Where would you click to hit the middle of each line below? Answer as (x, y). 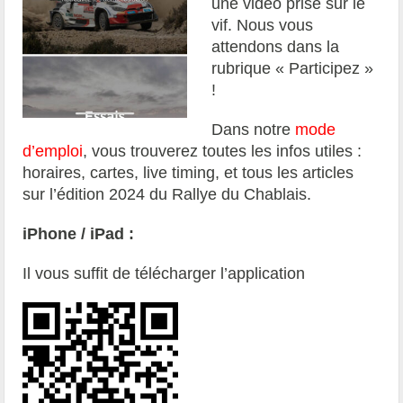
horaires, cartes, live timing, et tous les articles (188, 172)
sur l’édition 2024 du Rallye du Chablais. (167, 194)
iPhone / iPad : (79, 233)
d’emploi (53, 151)
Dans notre (254, 129)
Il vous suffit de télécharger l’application (166, 273)
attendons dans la (276, 46)
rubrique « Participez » (293, 68)
